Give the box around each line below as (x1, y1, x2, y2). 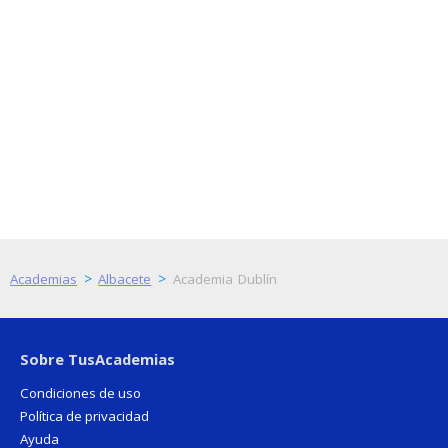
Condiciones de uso (20, 383, 141, 402)
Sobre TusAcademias (20, 348, 175, 369)
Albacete (98, 269, 152, 288)
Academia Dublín (172, 269, 278, 288)
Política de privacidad (20, 406, 149, 425)
